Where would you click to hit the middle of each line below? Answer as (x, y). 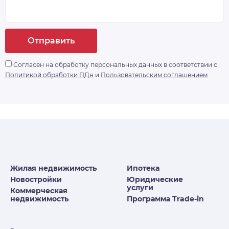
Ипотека (143, 168)
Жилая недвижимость (53, 168)
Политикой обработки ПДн (49, 75)
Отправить (51, 41)
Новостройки (36, 180)
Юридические (155, 180)
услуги (140, 188)
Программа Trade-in (166, 199)
